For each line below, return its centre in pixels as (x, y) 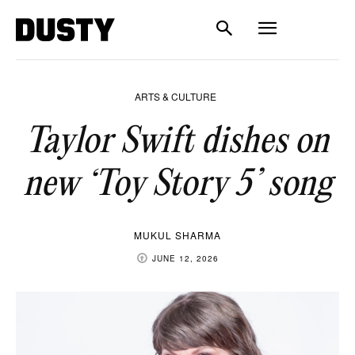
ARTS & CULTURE (176, 96)
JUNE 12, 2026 (185, 258)
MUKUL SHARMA (177, 235)
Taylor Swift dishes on (177, 142)
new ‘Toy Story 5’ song (177, 185)
